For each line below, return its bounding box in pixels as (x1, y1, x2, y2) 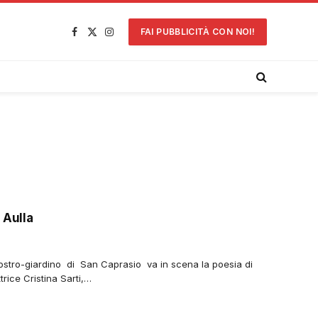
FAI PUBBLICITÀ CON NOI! (140, 26, 255, 37)
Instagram (108, 32, 168, 48)
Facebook (73, 32, 131, 48)
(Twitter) (91, 51, 143, 67)
